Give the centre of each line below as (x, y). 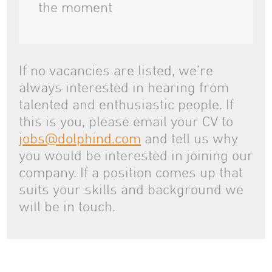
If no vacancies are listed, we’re (116, 70)
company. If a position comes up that (131, 172)
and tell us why (189, 138)
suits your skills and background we (131, 189)
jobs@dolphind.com (80, 138)
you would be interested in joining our (136, 155)
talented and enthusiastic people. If (126, 104)
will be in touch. (67, 206)
